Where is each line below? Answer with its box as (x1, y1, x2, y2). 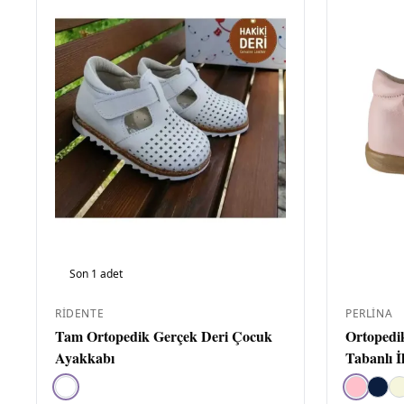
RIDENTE (55, 306, 105, 321)
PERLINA (345, 306, 393, 321)
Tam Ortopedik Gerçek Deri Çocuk (55, 326, 272, 346)
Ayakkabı (55, 347, 115, 368)
